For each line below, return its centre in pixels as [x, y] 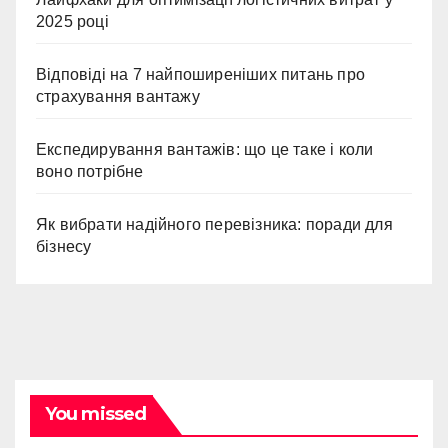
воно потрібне [90, 172]
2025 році [72, 22]
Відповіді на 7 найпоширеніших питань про [201, 75]
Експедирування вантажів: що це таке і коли [205, 150]
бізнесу [64, 247]
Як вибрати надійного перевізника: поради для [214, 225]
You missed [95, 414]
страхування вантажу [118, 97]
